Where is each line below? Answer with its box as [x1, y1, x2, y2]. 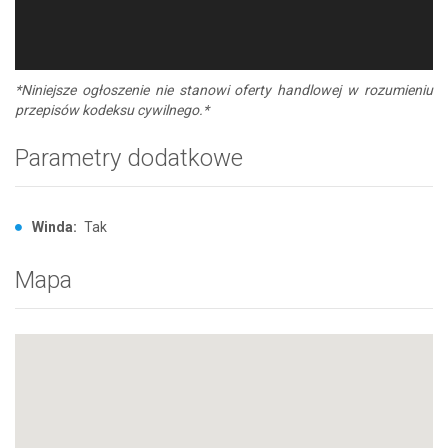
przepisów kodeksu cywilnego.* [15, 101, 209, 118]
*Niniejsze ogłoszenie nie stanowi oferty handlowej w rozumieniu [15, 81, 433, 98]
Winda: [32, 218, 77, 235]
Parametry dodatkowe [15, 143, 243, 172]
